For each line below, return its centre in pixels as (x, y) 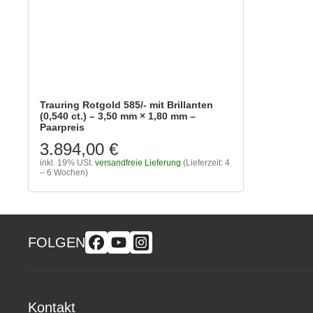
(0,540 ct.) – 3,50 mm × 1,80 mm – (118, 116)
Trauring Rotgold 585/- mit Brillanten (126, 104)
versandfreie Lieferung (138, 162)
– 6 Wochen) (64, 172)
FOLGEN (57, 242)
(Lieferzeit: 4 (206, 162)
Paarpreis (62, 127)
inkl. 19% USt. (66, 162)
